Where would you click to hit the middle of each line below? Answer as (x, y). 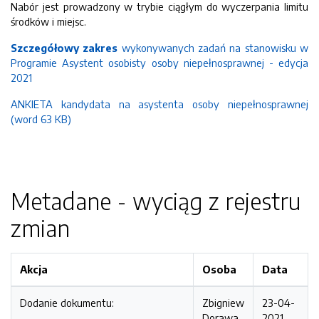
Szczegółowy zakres (64, 48)
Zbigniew (223, 303)
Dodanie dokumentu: (67, 303)
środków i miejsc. (48, 21)
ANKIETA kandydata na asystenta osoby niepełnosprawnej (159, 104)
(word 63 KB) (41, 119)
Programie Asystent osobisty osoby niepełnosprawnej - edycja (159, 63)
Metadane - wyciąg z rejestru (156, 201)
